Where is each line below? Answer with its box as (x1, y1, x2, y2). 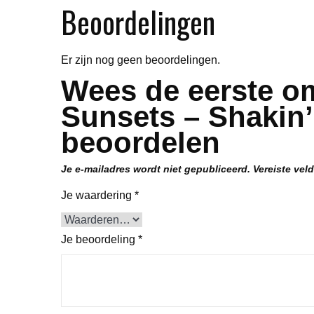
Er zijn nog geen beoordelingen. (61, 53, 220, 66)
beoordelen (61, 125, 220, 159)
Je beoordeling (61, 233, 138, 245)
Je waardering (61, 189, 135, 201)
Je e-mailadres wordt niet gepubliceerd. (61, 163, 250, 175)
